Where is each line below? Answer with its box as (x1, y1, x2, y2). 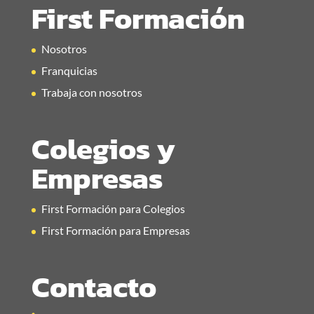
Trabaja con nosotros (41, 86, 142, 99)
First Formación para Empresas (41, 224, 190, 238)
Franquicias (41, 64, 97, 77)
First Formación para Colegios (41, 202, 185, 216)
